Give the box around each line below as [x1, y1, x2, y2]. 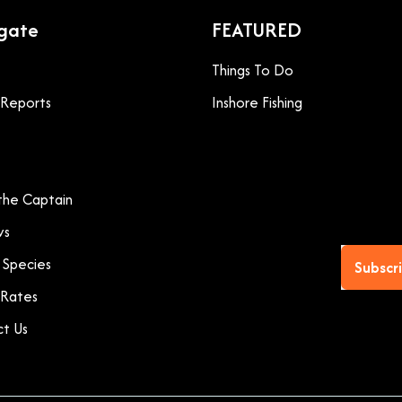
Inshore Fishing [212, 92, 302, 113]
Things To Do [212, 59, 293, 81]
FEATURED [212, 15, 301, 44]
